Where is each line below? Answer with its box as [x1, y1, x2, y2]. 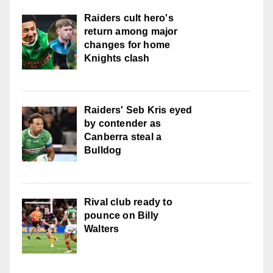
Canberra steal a [84, 132, 162, 143]
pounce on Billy [84, 210, 158, 221]
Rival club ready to [84, 197, 172, 208]
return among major [84, 26, 178, 37]
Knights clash [84, 53, 150, 64]
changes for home [84, 40, 171, 51]
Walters [84, 224, 119, 235]
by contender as [84, 118, 161, 129]
